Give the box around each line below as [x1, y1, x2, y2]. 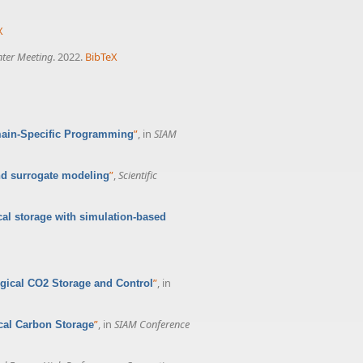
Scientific [118, 167, 157, 182]
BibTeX [84, 49, 117, 64]
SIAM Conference [114, 316, 190, 331]
